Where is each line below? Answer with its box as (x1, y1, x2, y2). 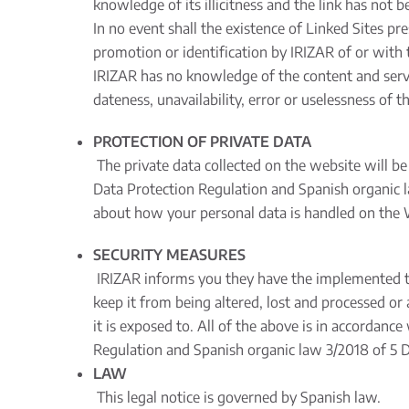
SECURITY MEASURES (93, 246, 246, 264)
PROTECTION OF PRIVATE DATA (93, 132, 311, 151)
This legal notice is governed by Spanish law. (93, 388, 381, 406)
